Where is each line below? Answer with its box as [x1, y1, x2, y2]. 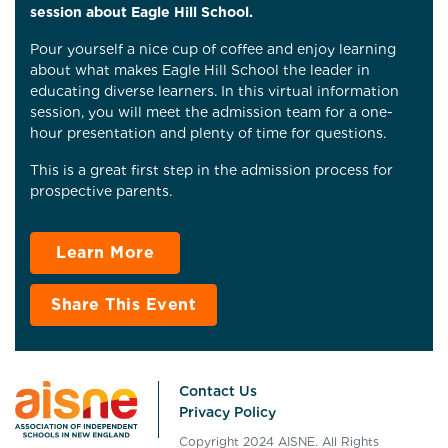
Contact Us [179, 382, 258, 399]
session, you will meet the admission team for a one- [30, 103, 393, 120]
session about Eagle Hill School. [30, 3, 253, 20]
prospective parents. [30, 182, 172, 199]
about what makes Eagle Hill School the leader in [30, 61, 370, 78]
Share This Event [51, 294, 196, 314]
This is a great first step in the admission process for [30, 161, 393, 178]
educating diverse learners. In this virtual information [30, 82, 399, 99]
